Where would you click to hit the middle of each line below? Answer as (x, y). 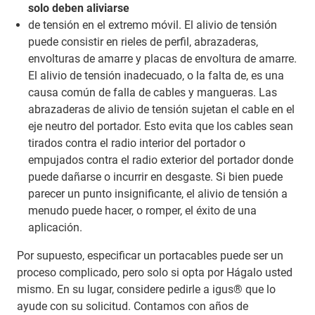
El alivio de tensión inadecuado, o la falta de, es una (156, 75)
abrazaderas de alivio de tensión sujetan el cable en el (161, 109)
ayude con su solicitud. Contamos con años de (133, 306)
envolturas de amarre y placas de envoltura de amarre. (162, 58)
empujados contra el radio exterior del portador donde (161, 160)
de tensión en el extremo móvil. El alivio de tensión (153, 25)
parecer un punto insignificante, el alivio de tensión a (158, 193)
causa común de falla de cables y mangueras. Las (153, 92)
